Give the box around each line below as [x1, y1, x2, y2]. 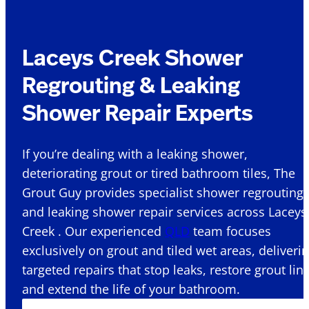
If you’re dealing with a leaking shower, [22, 146, 248, 163]
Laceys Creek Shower [22, 41, 243, 72]
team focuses [190, 223, 271, 240]
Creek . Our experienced [22, 223, 165, 240]
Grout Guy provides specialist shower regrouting [22, 184, 303, 201]
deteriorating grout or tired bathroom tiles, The [22, 165, 295, 182]
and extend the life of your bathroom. [22, 281, 240, 298]
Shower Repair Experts [22, 97, 253, 128]
